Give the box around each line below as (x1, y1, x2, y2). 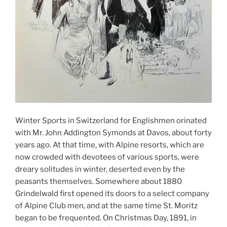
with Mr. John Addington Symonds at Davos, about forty (15, 128, 212, 138)
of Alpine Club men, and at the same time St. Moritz (15, 201, 198, 211)
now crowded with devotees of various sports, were (15, 153, 199, 162)
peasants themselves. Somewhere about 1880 (15, 177, 182, 186)
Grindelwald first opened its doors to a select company (15, 189, 209, 199)
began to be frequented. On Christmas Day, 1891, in (15, 213, 197, 223)
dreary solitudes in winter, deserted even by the (15, 165, 185, 174)
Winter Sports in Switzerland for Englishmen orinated (15, 116, 207, 126)
